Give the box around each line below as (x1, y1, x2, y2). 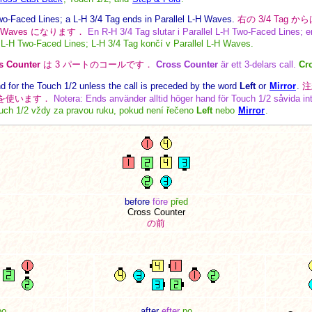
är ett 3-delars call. (218, 58, 296, 70)
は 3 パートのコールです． (40, 58, 153, 70)
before (124, 196, 150, 208)
